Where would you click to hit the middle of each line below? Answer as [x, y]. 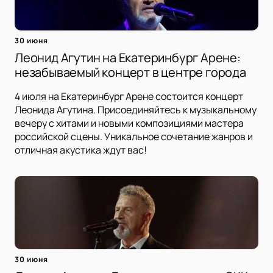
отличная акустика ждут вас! [81, 150]
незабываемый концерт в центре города [130, 73]
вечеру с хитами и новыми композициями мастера [129, 123]
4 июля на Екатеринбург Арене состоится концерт [129, 97]
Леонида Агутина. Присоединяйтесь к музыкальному [136, 110]
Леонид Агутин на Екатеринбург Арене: [128, 58]
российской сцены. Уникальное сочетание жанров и [134, 137]
